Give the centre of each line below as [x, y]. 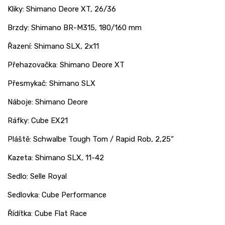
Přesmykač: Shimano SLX [51, 83]
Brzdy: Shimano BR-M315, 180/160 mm [75, 27]
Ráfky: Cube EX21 [38, 120]
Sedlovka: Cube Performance [57, 195]
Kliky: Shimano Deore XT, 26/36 [62, 9]
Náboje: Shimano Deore [48, 102]
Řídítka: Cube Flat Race [47, 213]
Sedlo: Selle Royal [37, 176]
